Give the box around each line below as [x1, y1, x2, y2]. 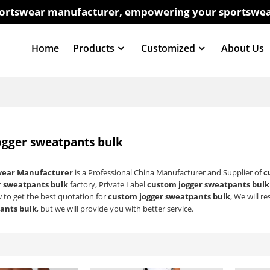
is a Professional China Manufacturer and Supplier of [73, 167, 264, 178]
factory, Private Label [68, 179, 148, 190]
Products [73, 41, 115, 55]
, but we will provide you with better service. [37, 203, 194, 215]
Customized [140, 41, 195, 55]
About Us [221, 41, 265, 55]
